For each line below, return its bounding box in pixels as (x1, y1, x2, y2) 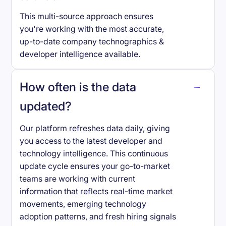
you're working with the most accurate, (20, 24, 164, 34)
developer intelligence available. (20, 49, 141, 60)
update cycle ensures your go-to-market (20, 161, 171, 171)
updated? (20, 98, 72, 114)
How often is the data (20, 79, 137, 94)
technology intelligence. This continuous (20, 148, 168, 158)
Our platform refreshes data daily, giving (20, 123, 171, 133)
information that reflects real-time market (20, 186, 173, 196)
